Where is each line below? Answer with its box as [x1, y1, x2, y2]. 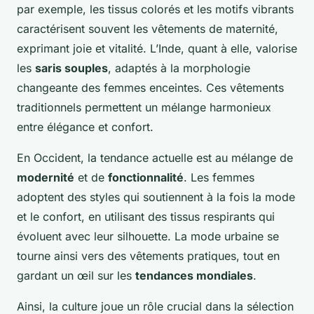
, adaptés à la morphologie [108, 61, 250, 76]
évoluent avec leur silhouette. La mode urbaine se [17, 229, 279, 244]
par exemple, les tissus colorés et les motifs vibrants [17, 2, 294, 17]
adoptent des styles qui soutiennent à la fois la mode [17, 190, 295, 205]
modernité [17, 170, 74, 185]
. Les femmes [184, 170, 254, 185]
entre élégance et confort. [17, 120, 153, 135]
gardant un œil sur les [17, 268, 135, 283]
